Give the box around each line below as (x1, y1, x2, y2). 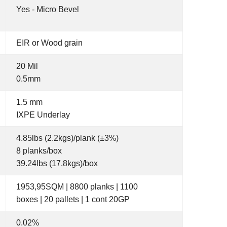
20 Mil (16, 62, 38, 70)
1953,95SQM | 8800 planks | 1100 (16, 182, 138, 191)
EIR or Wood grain (16, 39, 83, 47)
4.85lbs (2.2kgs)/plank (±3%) (16, 134, 119, 142)
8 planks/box (16, 146, 62, 155)
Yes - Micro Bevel (16, 5, 79, 14)
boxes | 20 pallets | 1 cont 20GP (16, 195, 130, 204)
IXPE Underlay (16, 110, 70, 119)
